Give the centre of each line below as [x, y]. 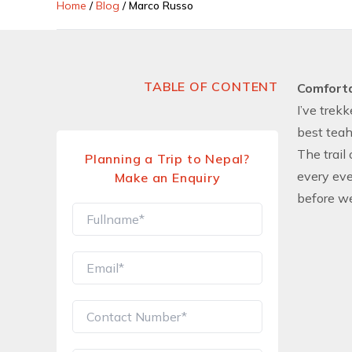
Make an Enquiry [167, 178]
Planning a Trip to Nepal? [167, 159]
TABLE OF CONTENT [211, 86]
